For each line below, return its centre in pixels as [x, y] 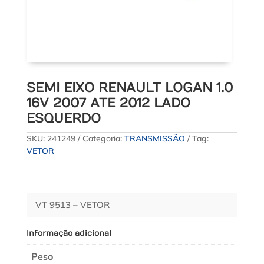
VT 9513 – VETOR [72, 204]
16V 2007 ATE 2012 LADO [108, 103]
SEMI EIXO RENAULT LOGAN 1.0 [129, 88]
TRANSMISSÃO [154, 138]
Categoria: [103, 138]
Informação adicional [69, 233]
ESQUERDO [63, 118]
